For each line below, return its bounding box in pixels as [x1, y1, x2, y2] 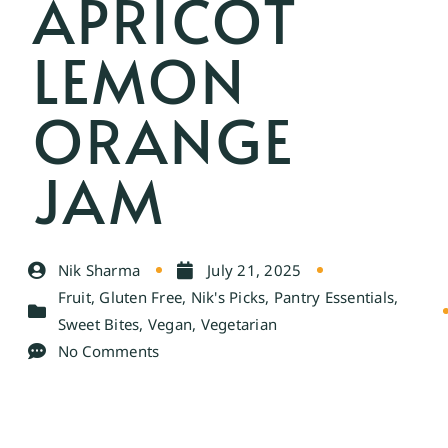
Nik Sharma [57, 259, 141, 280]
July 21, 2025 [207, 259, 302, 280]
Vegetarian [200, 313, 278, 334]
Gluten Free [99, 286, 183, 307]
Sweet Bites [57, 313, 140, 334]
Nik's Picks [190, 286, 266, 307]
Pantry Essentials [273, 286, 395, 307]
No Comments [57, 340, 160, 361]
